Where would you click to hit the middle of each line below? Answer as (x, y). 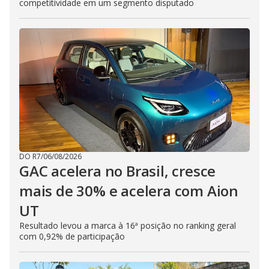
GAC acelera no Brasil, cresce (118, 171)
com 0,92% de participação (72, 236)
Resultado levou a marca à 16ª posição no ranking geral (128, 225)
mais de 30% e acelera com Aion (129, 191)
